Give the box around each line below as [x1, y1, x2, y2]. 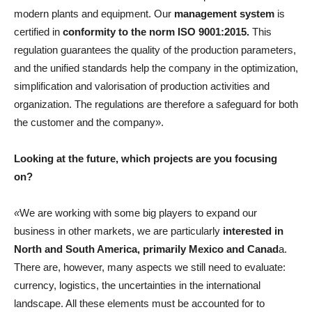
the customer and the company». [14, 116, 164, 128]
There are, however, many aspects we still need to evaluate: [14, 260, 286, 273]
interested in [223, 224, 283, 237]
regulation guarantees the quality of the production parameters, [14, 43, 296, 56]
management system [174, 7, 274, 19]
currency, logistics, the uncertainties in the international [14, 279, 260, 291]
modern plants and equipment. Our [14, 7, 174, 19]
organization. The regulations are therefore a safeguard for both [14, 97, 298, 110]
